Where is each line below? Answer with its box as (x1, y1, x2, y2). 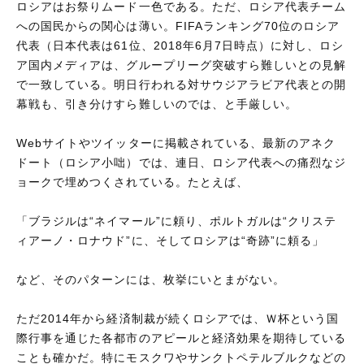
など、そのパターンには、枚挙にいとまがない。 (16, 272, 286, 286)
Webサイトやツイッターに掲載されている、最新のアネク (16, 136, 336, 149)
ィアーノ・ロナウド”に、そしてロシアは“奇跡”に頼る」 (16, 233, 325, 247)
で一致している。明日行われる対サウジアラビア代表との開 (16, 77, 347, 91)
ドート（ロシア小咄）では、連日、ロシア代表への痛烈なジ (16, 155, 347, 169)
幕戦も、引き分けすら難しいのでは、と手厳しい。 (16, 97, 298, 110)
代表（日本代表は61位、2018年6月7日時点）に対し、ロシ (16, 38, 344, 52)
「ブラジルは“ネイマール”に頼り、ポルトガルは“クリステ (16, 214, 337, 227)
